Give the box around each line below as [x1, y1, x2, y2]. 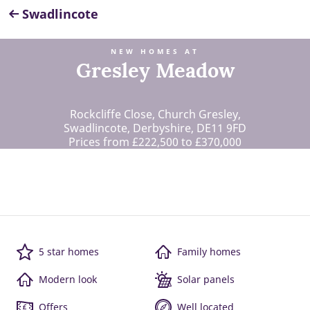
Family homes [177, 245, 241, 258]
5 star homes [39, 245, 99, 258]
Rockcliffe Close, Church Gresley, [69, 107, 241, 122]
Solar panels [177, 273, 235, 286]
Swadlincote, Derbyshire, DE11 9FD [64, 120, 246, 136]
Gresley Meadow [75, 57, 235, 83]
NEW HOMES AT [111, 47, 199, 56]
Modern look [39, 273, 97, 286]
